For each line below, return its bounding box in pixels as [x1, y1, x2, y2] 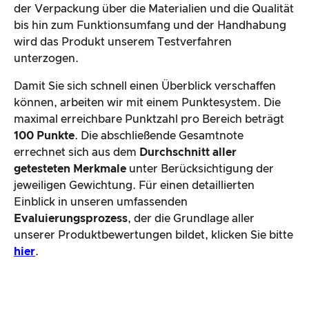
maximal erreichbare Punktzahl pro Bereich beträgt [14, 113, 284, 125]
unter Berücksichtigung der [126, 163, 274, 175]
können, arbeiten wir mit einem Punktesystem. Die [14, 97, 281, 108]
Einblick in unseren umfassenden [14, 196, 188, 208]
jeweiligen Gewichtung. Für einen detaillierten [14, 179, 255, 191]
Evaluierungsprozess [14, 212, 128, 224]
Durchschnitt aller [139, 146, 237, 158]
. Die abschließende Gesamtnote [74, 130, 243, 141]
